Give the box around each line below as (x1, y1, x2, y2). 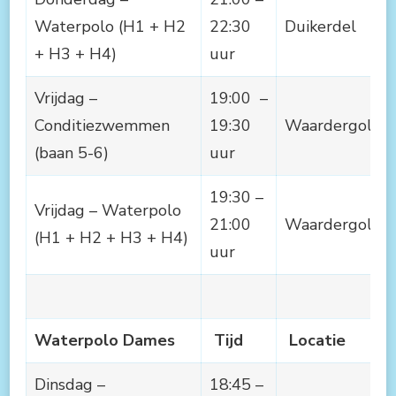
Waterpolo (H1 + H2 (34, 15, 186, 37)
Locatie (289, 329, 346, 351)
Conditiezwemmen (34, 114, 170, 136)
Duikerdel (285, 15, 356, 37)
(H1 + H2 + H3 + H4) (34, 226, 188, 248)
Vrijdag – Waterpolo (34, 199, 181, 221)
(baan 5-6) (34, 141, 109, 164)
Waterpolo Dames (34, 329, 175, 351)
